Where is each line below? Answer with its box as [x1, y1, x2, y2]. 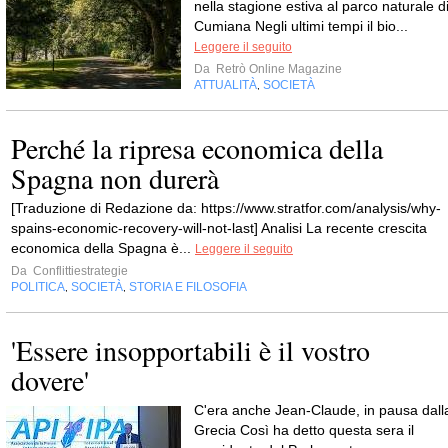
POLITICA [11, 280, 65, 294]
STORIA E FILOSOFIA [129, 280, 247, 294]
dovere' [11, 361, 89, 399]
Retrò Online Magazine [213, 62, 342, 76]
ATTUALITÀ [194, 78, 257, 92]
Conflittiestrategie [30, 264, 128, 278]
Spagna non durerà [11, 159, 219, 197]
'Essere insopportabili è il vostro [11, 331, 370, 369]
